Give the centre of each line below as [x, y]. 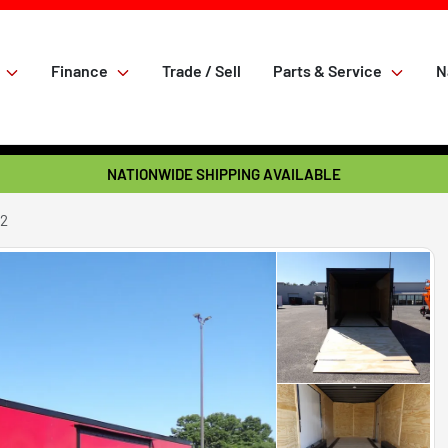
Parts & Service [327, 71]
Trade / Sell [201, 71]
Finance [79, 71]
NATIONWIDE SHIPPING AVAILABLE [224, 174]
